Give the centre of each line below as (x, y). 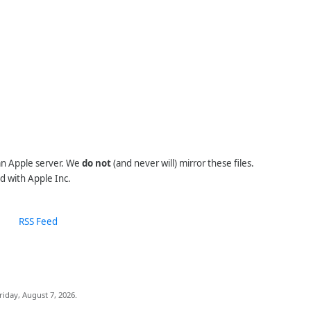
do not (96, 163)
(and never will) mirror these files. (182, 163)
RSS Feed (38, 221)
